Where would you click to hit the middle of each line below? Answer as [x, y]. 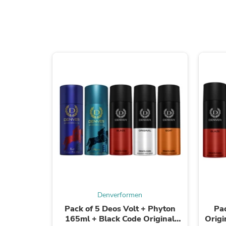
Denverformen [120, 195]
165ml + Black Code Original [120, 219]
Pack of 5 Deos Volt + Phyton [120, 209]
